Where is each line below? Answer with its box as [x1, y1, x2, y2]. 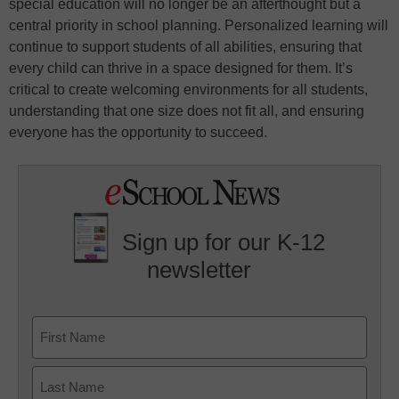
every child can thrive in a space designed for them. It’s [9, 60, 353, 76]
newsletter [147, 256, 252, 284]
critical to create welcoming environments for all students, [9, 81, 368, 97]
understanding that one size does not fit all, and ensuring [9, 102, 364, 118]
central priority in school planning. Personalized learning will [9, 17, 388, 33]
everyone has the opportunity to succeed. [9, 124, 267, 140]
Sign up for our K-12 [122, 229, 326, 256]
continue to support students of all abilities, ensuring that [9, 38, 362, 54]
